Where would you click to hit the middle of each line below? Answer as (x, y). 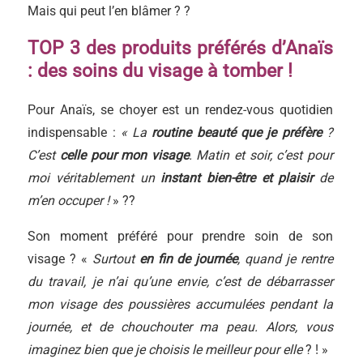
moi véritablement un (94, 177)
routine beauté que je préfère (237, 132)
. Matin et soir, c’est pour (261, 155)
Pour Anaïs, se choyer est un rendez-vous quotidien (180, 109)
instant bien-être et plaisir (237, 177)
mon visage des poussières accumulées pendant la (180, 304)
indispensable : (74, 132)
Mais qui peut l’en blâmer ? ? (109, 11)
